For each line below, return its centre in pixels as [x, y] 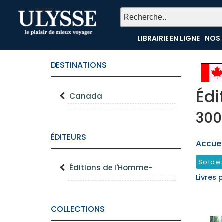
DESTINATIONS [79, 65]
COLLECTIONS [78, 209]
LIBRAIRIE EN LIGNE [169, 38]
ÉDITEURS [68, 137]
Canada [86, 96]
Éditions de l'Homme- [111, 168]
